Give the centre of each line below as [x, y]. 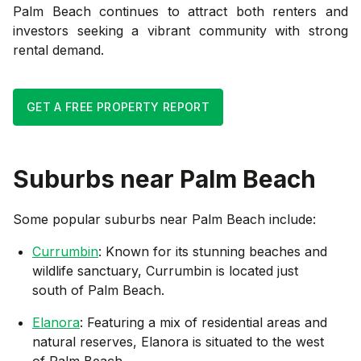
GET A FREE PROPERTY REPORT [118, 106]
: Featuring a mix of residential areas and [203, 322]
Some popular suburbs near [102, 219]
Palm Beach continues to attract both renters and [180, 11]
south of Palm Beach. [98, 290]
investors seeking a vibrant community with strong [180, 30]
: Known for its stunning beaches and [213, 251]
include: [290, 219]
